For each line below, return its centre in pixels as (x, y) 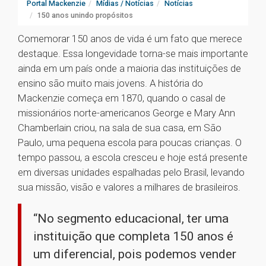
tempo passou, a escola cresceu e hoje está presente (133, 158)
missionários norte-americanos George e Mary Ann (126, 113)
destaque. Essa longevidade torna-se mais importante (133, 54)
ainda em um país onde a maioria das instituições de (129, 69)
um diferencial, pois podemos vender (135, 254)
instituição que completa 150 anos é (133, 237)
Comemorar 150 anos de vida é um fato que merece (130, 39)
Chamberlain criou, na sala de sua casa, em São (120, 128)
